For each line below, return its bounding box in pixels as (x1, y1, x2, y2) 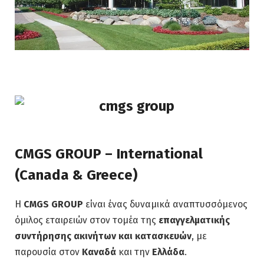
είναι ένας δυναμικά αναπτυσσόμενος (83, 198, 247, 210)
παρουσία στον (15, 246, 82, 258)
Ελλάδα (152, 246, 184, 258)
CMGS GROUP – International (15, 145, 203, 162)
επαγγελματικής (159, 214, 230, 226)
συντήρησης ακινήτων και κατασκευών (15, 230, 192, 242)
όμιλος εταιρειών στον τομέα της (15, 214, 159, 226)
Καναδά (82, 246, 116, 258)
